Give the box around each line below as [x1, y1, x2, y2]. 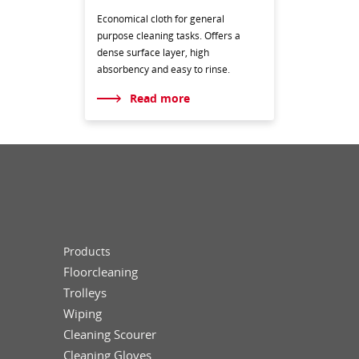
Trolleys [63, 284, 107, 301]
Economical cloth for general [96, 11, 224, 26]
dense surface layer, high [96, 45, 209, 59]
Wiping [63, 305, 102, 322]
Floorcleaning [63, 264, 138, 280]
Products [63, 244, 111, 260]
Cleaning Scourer [63, 326, 156, 343]
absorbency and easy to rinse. [96, 62, 230, 76]
